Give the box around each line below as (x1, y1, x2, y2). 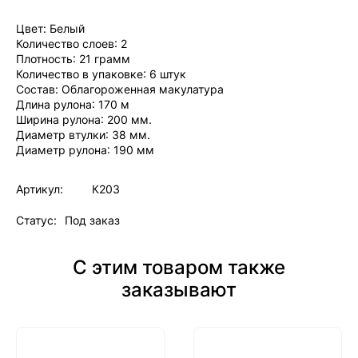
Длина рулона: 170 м (16, 97, 129, 111)
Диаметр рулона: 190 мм (16, 143, 154, 157)
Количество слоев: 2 (16, 37, 127, 50)
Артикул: (16, 182, 63, 196)
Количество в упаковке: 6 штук (16, 67, 186, 81)
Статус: (16, 213, 57, 227)
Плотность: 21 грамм (16, 52, 130, 66)
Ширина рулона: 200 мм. (16, 113, 152, 126)
